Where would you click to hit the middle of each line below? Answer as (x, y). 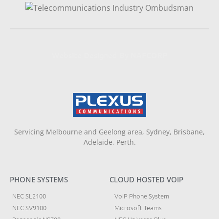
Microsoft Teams (138, 207)
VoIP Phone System (142, 196)
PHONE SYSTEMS (39, 179)
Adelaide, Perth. (109, 142)
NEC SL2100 (29, 196)
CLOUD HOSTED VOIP (146, 179)
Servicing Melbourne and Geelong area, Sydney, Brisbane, (109, 131)
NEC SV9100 (29, 207)
